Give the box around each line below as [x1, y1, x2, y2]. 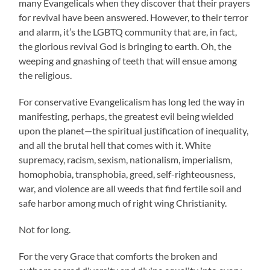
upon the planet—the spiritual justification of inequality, [19, 125, 249, 137]
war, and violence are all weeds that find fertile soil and [19, 183, 242, 195]
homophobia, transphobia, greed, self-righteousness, [19, 168, 236, 180]
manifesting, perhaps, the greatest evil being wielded [19, 110, 234, 122]
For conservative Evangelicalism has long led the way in [19, 96, 245, 108]
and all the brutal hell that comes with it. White [19, 139, 212, 151]
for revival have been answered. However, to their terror [19, 11, 249, 24]
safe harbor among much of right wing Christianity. [19, 197, 227, 209]
